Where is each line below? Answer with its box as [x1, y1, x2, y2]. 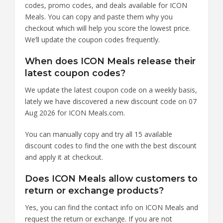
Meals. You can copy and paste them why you [25, 11, 173, 21]
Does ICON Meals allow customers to [25, 173, 198, 184]
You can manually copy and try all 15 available [25, 129, 172, 139]
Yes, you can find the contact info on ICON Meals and [25, 202, 198, 212]
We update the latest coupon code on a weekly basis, [25, 85, 197, 95]
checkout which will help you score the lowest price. [25, 23, 191, 33]
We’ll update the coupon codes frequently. [25, 34, 160, 44]
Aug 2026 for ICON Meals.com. [25, 108, 125, 117]
